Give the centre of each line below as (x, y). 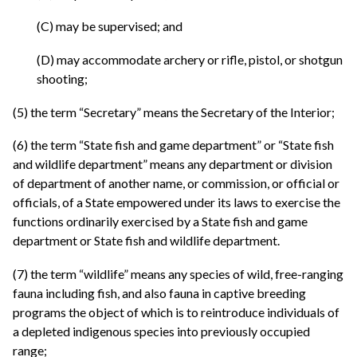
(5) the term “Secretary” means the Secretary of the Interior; (174, 112)
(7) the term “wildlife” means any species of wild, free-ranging (178, 273)
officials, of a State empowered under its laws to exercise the (177, 202)
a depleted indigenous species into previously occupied (161, 331)
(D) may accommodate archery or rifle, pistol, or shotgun (190, 60)
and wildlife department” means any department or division (173, 164)
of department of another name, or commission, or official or (176, 183)
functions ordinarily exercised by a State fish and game (160, 222)
